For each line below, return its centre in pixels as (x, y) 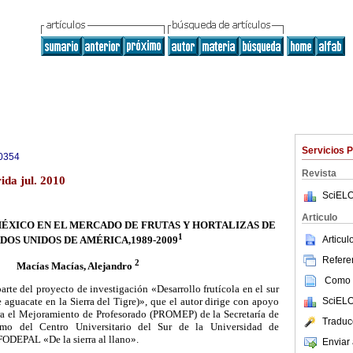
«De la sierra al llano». (90, 340)
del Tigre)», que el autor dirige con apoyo (186, 302)
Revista (319, 173)
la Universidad (229, 327)
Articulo (320, 217)
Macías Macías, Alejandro (74, 266)
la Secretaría (240, 314)
